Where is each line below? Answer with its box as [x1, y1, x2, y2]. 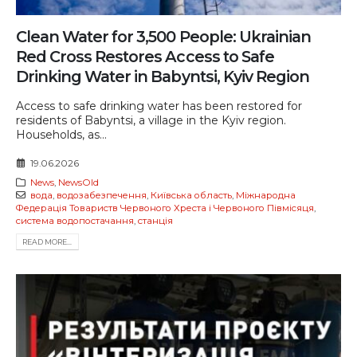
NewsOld [57, 176, 99, 188]
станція [138, 214, 173, 226]
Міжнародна [235, 189, 296, 201]
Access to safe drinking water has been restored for [16, 99, 302, 114]
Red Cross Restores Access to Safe [16, 47, 274, 67]
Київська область [150, 189, 232, 201]
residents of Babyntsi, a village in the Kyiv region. [16, 113, 286, 128]
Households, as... [16, 127, 107, 143]
